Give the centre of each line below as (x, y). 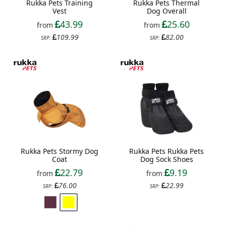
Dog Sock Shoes (166, 159)
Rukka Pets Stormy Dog (60, 151)
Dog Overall (166, 11)
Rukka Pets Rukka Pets (166, 151)
